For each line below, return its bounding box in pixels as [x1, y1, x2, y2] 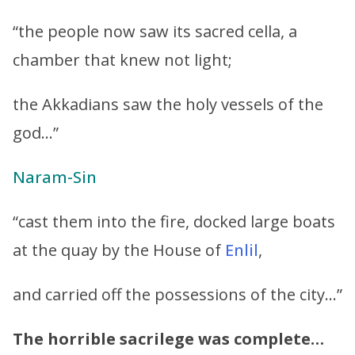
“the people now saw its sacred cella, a [13, 20, 297, 42]
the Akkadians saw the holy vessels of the [13, 93, 323, 115]
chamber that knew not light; [13, 48, 232, 71]
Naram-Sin [13, 166, 97, 188]
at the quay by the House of [13, 239, 225, 261]
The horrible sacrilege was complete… [13, 327, 324, 349]
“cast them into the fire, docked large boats [13, 210, 335, 232]
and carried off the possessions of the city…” [13, 283, 342, 305]
